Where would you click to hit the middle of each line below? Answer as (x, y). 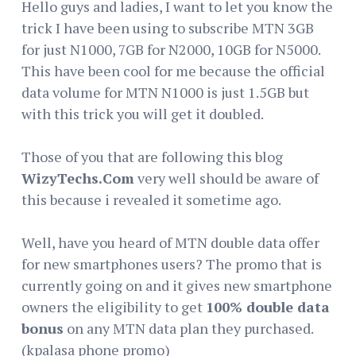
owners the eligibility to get (114, 306)
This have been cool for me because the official (173, 70)
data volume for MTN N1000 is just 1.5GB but (165, 92)
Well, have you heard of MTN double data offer (170, 242)
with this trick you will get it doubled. (143, 113)
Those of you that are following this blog (152, 156)
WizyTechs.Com (78, 178)
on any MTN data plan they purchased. (188, 328)
